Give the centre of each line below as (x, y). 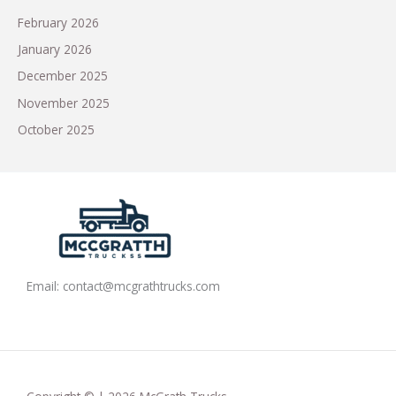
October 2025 (56, 130)
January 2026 (55, 49)
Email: (45, 286)
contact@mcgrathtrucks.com (141, 286)
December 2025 (63, 76)
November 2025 (64, 103)
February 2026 (58, 22)
